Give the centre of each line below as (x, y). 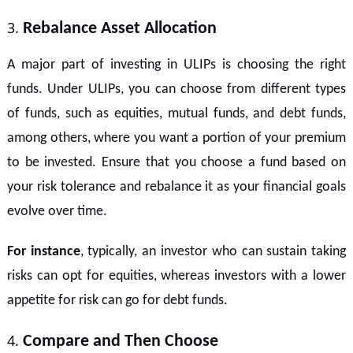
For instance (43, 251)
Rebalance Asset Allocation (119, 28)
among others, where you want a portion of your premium (176, 138)
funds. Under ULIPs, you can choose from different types (176, 89)
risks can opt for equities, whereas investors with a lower (176, 276)
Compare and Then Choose (120, 341)
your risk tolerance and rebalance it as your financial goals (176, 187)
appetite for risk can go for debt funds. (117, 300)
